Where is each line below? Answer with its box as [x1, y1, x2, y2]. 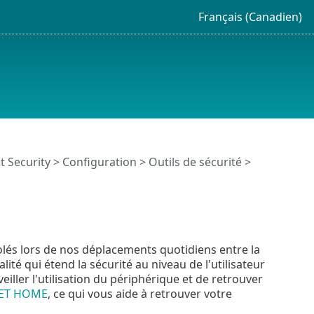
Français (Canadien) [198, 8, 302, 25]
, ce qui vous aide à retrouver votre [47, 285, 232, 301]
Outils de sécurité [148, 154, 242, 170]
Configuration [62, 154, 137, 170]
